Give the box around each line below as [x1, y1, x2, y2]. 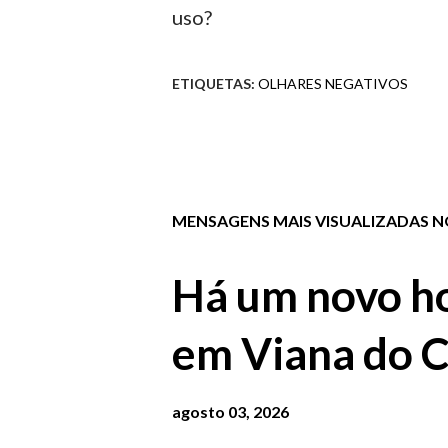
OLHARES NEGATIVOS [258, 75, 408, 92]
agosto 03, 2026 [172, 402, 289, 421]
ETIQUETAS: [172, 75, 255, 92]
